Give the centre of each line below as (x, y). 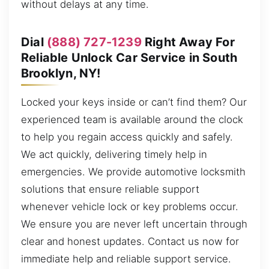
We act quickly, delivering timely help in (114, 154)
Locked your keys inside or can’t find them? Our (134, 102)
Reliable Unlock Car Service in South (129, 57)
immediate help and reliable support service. (126, 258)
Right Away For (188, 42)
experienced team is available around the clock (132, 119)
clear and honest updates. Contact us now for (130, 241)
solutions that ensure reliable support (110, 189)
